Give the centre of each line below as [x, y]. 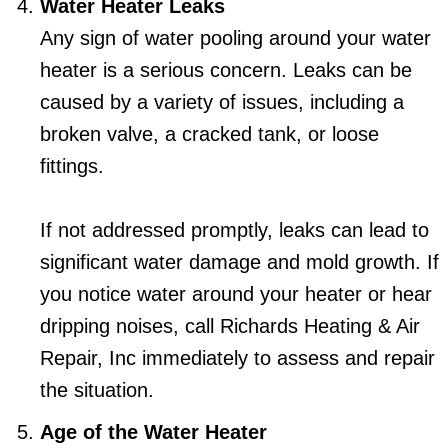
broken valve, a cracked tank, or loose [209, 133]
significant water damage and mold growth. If [239, 261]
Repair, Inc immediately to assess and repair [237, 357]
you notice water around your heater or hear [236, 293]
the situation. [97, 389]
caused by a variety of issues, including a [222, 101]
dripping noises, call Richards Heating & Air [230, 325]
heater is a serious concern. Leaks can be [226, 69]
